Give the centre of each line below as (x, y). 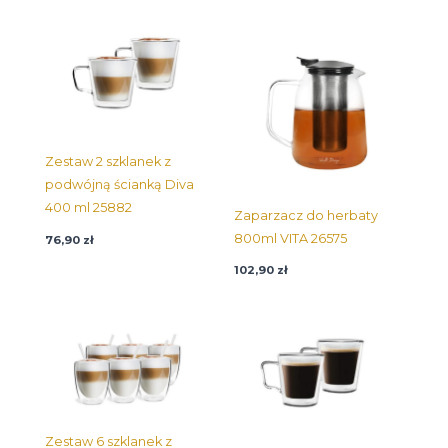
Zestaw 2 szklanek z (108, 162)
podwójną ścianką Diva (119, 185)
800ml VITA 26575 (290, 238)
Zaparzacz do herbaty (306, 215)
